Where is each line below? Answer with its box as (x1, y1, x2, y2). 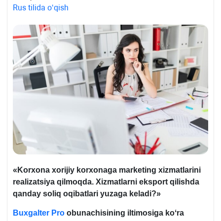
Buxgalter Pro (13, 208, 65, 217)
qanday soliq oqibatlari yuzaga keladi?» (13, 189, 161, 198)
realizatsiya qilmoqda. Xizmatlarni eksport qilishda (13, 177, 199, 186)
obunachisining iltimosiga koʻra (65, 208, 184, 217)
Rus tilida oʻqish (13, 3, 69, 13)
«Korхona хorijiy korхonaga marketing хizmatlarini (13, 165, 201, 174)
